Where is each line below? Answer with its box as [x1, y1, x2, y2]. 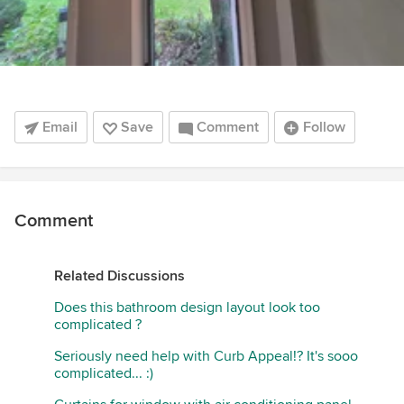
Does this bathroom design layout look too [54, 298, 320, 317]
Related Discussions [54, 267, 185, 286]
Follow [303, 118, 345, 137]
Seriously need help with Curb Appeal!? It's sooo [54, 347, 358, 366]
